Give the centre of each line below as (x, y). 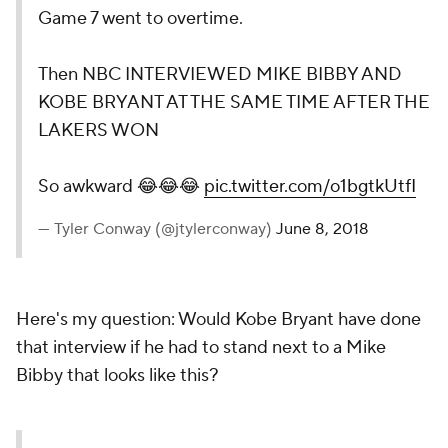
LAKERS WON (98, 130)
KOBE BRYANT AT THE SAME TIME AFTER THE (234, 102)
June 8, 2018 (322, 229)
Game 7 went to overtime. (140, 18)
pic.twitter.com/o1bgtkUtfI (310, 186)
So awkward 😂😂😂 (121, 186)
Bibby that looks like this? (117, 375)
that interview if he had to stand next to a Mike (201, 347)
